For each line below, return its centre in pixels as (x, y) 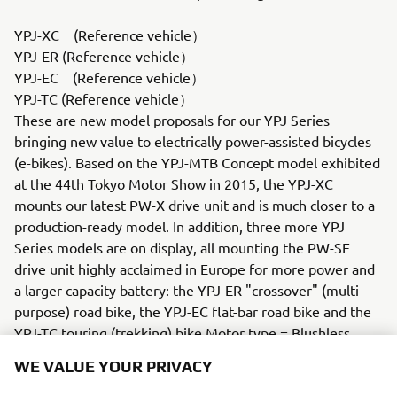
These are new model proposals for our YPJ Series (172, 120)
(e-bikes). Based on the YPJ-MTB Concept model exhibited (197, 162)
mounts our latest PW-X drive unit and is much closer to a (195, 205)
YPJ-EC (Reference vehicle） (111, 77)
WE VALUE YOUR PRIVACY (113, 366)
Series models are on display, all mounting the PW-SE (182, 247)
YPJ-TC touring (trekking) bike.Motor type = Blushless (182, 332)
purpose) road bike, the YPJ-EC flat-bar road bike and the (193, 311)
